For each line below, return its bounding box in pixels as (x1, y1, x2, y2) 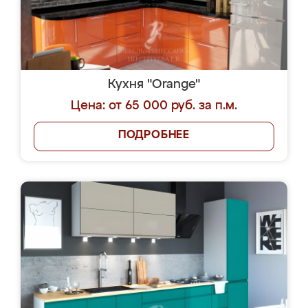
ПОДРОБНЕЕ (118, 130, 190, 141)
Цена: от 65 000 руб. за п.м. (71, 100, 237, 112)
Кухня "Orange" (108, 78, 200, 91)
